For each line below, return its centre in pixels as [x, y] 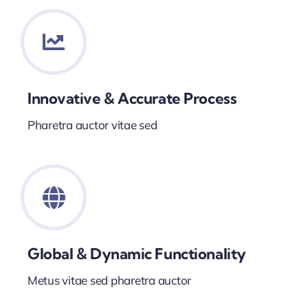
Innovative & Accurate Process [132, 99]
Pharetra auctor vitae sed [92, 125]
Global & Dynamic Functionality [136, 254]
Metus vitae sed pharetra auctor [109, 280]
